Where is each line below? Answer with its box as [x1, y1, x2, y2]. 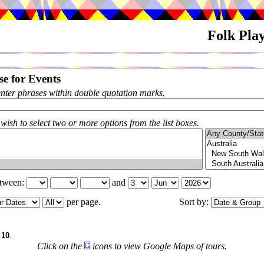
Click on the [37, 241, 84, 251]
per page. [64, 197, 105, 207]
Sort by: [179, 197, 211, 207]
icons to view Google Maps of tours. [90, 241, 227, 251]
